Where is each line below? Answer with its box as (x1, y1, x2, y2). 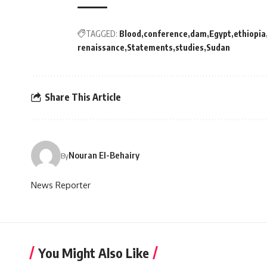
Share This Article (45, 91, 121, 104)
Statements (127, 42, 173, 52)
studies (175, 42, 204, 52)
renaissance (77, 42, 125, 52)
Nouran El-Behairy (69, 150, 139, 161)
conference (144, 28, 188, 39)
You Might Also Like (38, 244, 149, 261)
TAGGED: (86, 28, 117, 39)
